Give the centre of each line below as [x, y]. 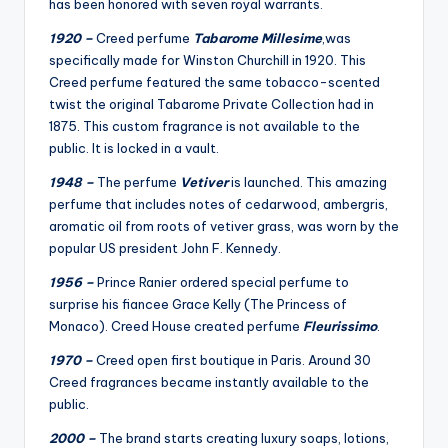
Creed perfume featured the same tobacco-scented [214, 82]
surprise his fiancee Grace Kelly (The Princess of [198, 304]
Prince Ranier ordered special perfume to [223, 282]
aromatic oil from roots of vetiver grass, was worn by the [224, 226]
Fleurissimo [340, 326]
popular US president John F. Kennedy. [165, 248]
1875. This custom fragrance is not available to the [204, 126]
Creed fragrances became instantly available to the [209, 382]
